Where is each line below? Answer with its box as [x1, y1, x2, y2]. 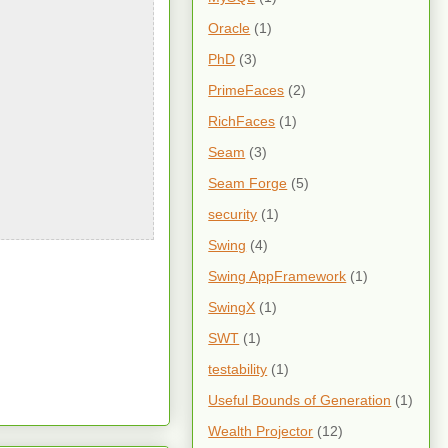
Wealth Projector [208, 422, 314, 439]
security [208, 205, 258, 222]
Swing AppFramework [208, 267, 347, 284]
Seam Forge [208, 174, 288, 191]
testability [208, 360, 268, 377]
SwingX [208, 298, 256, 315]
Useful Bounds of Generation [208, 391, 392, 408]
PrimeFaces [208, 81, 285, 98]
